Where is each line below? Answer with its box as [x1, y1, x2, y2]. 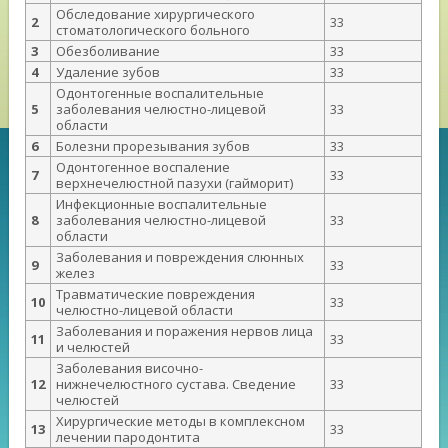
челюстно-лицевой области [56, 301, 234, 320]
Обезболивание [56, 42, 161, 61]
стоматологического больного [56, 21, 251, 40]
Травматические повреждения [56, 285, 256, 304]
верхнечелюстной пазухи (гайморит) [56, 174, 294, 193]
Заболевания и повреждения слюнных [56, 248, 305, 267]
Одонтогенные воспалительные [56, 84, 265, 103]
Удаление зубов [56, 63, 161, 82]
